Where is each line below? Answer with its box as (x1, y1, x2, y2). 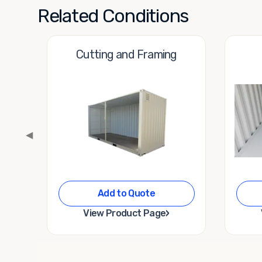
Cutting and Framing (75, 47, 177, 61)
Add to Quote (97, 187, 156, 199)
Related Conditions (37, 4, 188, 27)
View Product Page (83, 207, 166, 219)
